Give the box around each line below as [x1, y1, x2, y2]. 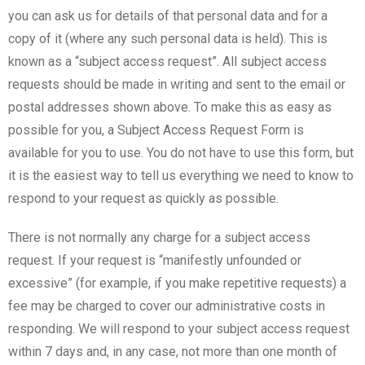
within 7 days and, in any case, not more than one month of [8, 343, 337, 359]
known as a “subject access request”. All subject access [8, 53, 327, 69]
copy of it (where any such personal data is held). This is [8, 30, 328, 46]
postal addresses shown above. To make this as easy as [8, 99, 332, 115]
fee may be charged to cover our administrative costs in [8, 297, 325, 314]
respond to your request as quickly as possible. [8, 190, 279, 206]
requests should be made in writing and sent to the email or [8, 76, 345, 92]
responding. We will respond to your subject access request [8, 320, 350, 336]
